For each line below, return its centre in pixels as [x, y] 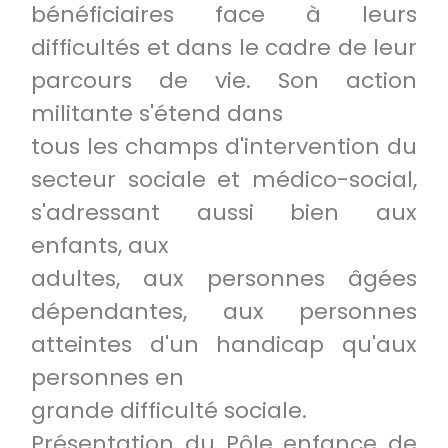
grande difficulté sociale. [169, 410]
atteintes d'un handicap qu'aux [224, 344]
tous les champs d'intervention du [224, 146]
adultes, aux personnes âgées [224, 278]
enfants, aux [100, 245]
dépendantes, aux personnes [224, 311]
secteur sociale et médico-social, [224, 179]
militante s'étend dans [157, 113]
